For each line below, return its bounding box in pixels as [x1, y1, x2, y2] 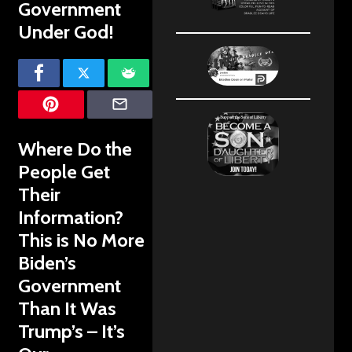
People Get [18, 159, 110, 183]
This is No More [18, 228, 145, 251]
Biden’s [18, 251, 76, 274]
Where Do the [18, 137, 132, 160]
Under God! [18, 20, 114, 43]
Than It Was [18, 296, 116, 320]
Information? [18, 205, 123, 229]
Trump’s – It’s [18, 319, 125, 343]
